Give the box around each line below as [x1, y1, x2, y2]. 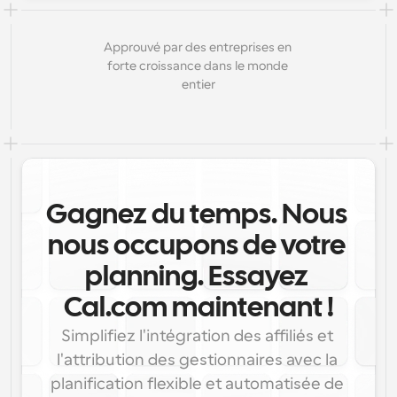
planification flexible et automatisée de [50, 375, 344, 393]
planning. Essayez [85, 265, 308, 291]
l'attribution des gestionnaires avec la [56, 351, 338, 369]
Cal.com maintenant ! [63, 296, 334, 322]
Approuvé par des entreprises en [103, 40, 292, 54]
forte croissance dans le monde [106, 58, 288, 73]
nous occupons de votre [47, 234, 346, 260]
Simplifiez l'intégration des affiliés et [60, 327, 333, 345]
